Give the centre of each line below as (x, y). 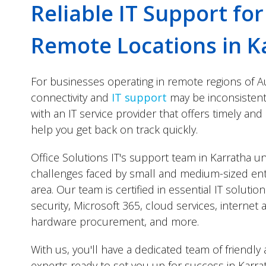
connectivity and (71, 97)
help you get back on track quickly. (114, 129)
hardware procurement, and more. (115, 221)
